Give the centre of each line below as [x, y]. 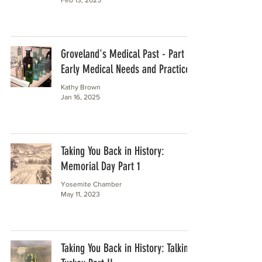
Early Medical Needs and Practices [127, 69]
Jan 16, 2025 [80, 97]
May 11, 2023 [80, 194]
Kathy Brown [81, 87]
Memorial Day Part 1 [101, 166]
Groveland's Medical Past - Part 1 [126, 54]
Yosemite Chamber [91, 184]
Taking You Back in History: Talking [127, 248]
